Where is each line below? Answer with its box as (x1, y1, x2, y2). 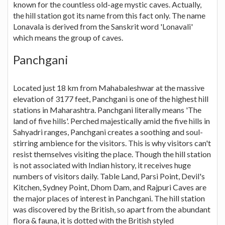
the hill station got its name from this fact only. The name (13, 11, 205, 21)
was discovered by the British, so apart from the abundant (13, 204, 210, 214)
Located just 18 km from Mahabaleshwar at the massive (13, 83, 204, 93)
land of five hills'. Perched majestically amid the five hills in (13, 116, 210, 126)
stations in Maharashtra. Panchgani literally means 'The (13, 105, 201, 115)
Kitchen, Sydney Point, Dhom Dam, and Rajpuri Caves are (13, 182, 206, 192)
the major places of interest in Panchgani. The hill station (13, 193, 205, 203)
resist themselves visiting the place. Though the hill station (13, 149, 211, 159)
